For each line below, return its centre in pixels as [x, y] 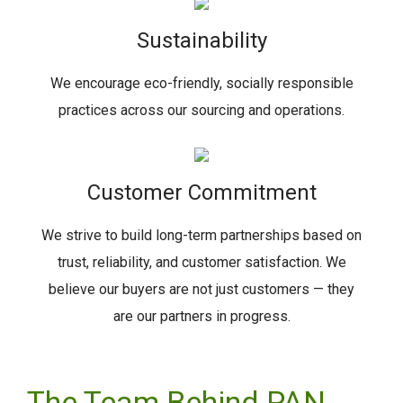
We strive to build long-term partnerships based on [201, 235]
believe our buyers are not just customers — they [201, 289]
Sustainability [201, 40]
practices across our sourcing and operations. [201, 110]
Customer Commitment [201, 193]
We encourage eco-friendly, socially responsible [201, 83]
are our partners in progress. [201, 316]
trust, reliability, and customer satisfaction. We [201, 262]
